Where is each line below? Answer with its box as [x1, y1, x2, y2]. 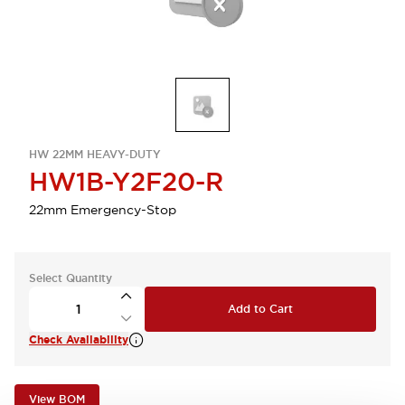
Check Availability [29, 333, 128, 347]
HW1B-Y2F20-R [29, 165, 223, 198]
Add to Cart [228, 302, 293, 316]
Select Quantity [29, 271, 112, 286]
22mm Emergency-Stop [29, 202, 176, 218]
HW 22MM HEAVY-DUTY [29, 147, 161, 162]
